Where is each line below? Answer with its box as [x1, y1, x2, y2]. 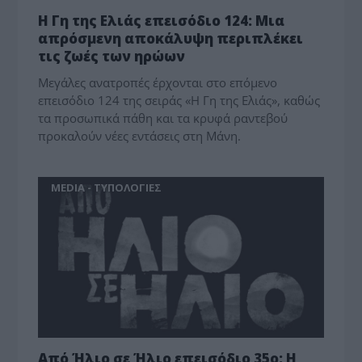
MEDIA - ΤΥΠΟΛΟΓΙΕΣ [51, 180, 162, 196]
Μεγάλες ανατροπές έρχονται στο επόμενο [38, 74, 278, 91]
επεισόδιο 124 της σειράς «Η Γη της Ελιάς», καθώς [38, 92, 321, 109]
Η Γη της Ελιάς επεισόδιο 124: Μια [38, 11, 285, 31]
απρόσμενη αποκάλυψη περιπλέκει [38, 29, 304, 48]
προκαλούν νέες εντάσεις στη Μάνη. [38, 128, 242, 145]
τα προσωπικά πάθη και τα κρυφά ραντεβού [38, 110, 288, 127]
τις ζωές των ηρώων [38, 47, 186, 66]
